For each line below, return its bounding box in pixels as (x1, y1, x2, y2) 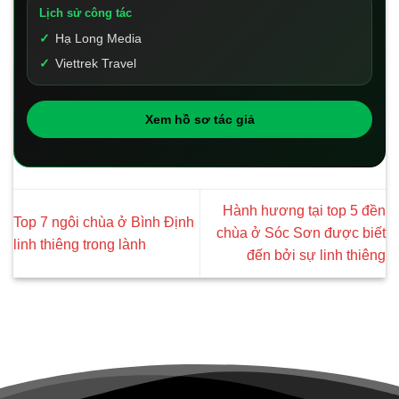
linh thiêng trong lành (13, 236, 146, 252)
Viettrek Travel (55, 56, 136, 71)
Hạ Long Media (55, 31, 142, 46)
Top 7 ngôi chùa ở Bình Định (13, 214, 194, 230)
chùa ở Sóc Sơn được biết (216, 225, 386, 241)
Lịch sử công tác (39, 6, 132, 20)
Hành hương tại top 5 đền (223, 203, 386, 219)
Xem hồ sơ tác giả (144, 112, 255, 127)
